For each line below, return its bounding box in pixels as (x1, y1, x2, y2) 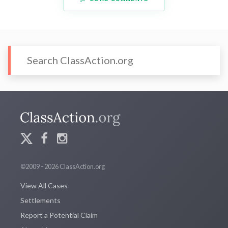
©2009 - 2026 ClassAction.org (20, 162, 105, 171)
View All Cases (20, 181, 68, 190)
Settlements (20, 196, 61, 205)
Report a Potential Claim (20, 211, 98, 220)
